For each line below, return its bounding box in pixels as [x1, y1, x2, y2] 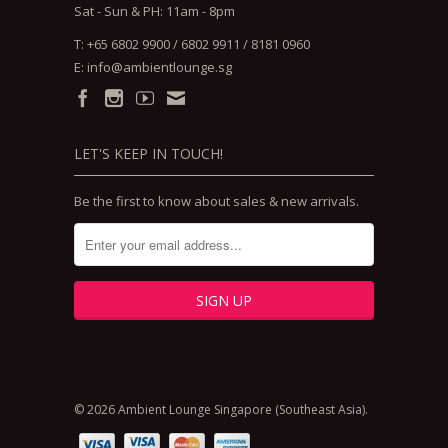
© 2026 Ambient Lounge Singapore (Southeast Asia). [74, 400, 368, 418]
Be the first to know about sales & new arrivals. [74, 191, 359, 210]
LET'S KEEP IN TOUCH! [74, 143, 223, 163]
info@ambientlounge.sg [87, 57, 232, 76]
